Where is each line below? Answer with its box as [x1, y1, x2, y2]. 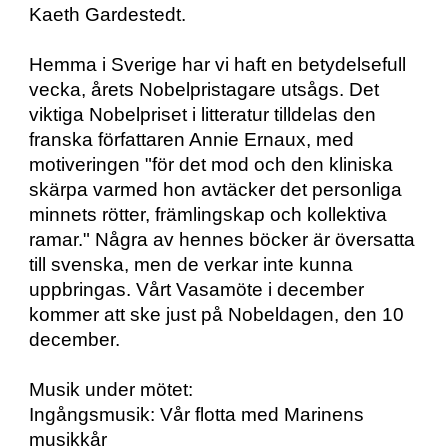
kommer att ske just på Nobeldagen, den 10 [29, 304, 405, 326]
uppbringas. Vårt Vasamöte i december [29, 279, 365, 301]
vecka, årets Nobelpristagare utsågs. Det [29, 79, 380, 101]
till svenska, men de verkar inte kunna [29, 254, 354, 276]
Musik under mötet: [29, 379, 194, 401]
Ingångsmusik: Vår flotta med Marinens [29, 404, 365, 426]
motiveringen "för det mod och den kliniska [29, 154, 394, 176]
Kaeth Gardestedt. [29, 4, 187, 26]
